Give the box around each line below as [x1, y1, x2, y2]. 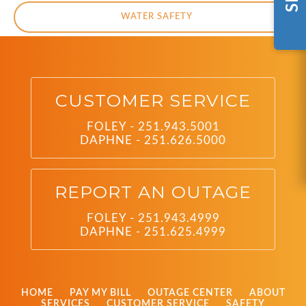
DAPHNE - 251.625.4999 [80, 226, 226, 238]
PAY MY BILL [69, 288, 131, 298]
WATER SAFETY [120, 12, 193, 21]
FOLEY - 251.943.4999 [86, 212, 220, 224]
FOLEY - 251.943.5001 [86, 121, 220, 133]
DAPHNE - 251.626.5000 [80, 135, 226, 146]
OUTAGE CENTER [147, 288, 233, 298]
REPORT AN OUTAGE [55, 182, 251, 202]
